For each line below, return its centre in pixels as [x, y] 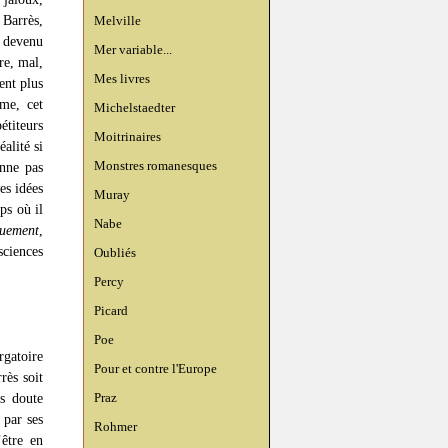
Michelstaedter [134, 107]
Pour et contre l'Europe [155, 368]
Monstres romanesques [155, 165]
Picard [111, 310]
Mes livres [122, 78]
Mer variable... [133, 49]
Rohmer [115, 426]
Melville [117, 20]
